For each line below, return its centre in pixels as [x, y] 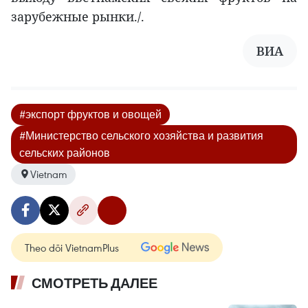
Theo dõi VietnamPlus [72, 247]
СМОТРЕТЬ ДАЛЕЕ [95, 283]
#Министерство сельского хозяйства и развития [141, 135]
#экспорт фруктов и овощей [90, 114]
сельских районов [65, 152]
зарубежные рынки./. [78, 16]
